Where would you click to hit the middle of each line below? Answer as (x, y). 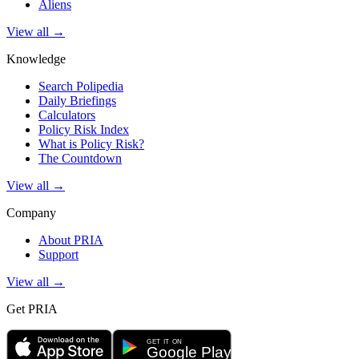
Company (31, 212)
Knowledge (36, 58)
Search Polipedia (81, 86)
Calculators (67, 115)
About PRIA (71, 240)
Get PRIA (32, 309)
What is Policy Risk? (91, 143)
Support (58, 254)
